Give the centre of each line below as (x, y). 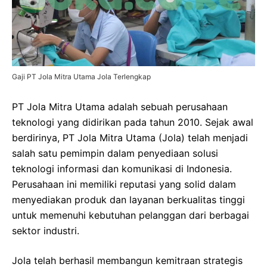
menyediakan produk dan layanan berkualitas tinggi (128, 199)
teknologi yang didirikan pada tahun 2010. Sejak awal (133, 122)
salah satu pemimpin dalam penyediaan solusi (115, 153)
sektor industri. (46, 230)
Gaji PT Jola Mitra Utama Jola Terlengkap (81, 76)
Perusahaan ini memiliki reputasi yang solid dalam (124, 184)
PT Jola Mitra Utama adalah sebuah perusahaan (120, 106)
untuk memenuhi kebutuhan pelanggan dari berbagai (131, 215)
